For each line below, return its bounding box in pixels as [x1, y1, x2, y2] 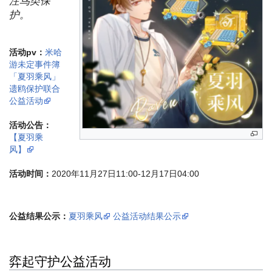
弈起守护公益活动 [9, 253, 111, 270]
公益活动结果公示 [113, 211, 181, 222]
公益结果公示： [9, 211, 69, 222]
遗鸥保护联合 [9, 84, 60, 94]
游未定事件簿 [9, 59, 60, 70]
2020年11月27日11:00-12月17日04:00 [52, 169, 199, 179]
